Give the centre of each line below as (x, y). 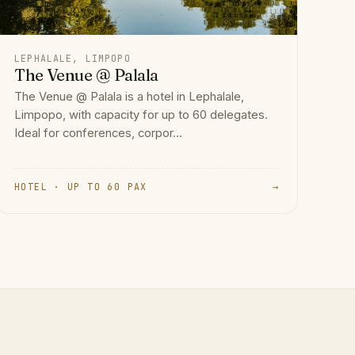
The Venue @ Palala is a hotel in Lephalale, (130, 97)
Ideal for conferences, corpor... (99, 134)
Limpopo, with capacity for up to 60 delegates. (141, 115)
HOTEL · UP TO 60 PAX (81, 187)
